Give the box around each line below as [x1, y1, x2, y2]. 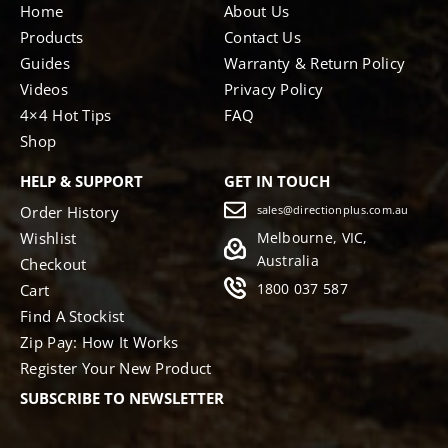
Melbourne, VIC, [256, 227, 368, 247]
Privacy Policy [224, 78, 324, 99]
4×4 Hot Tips [20, 104, 112, 125]
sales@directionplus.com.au [256, 201, 409, 217]
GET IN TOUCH [224, 170, 330, 191]
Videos [20, 78, 68, 99]
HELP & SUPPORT [20, 170, 143, 191]
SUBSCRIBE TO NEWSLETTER [20, 387, 224, 408]
